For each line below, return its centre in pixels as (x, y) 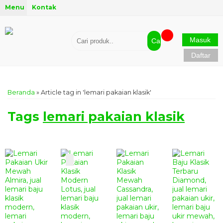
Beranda (21, 92)
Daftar (201, 55)
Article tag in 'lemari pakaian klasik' (96, 92)
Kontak (44, 7)
